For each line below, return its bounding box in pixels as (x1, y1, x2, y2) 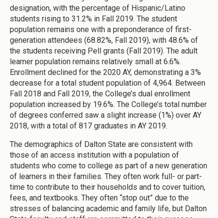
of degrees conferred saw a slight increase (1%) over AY (10, 110, 201, 120)
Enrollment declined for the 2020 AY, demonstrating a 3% (10, 67, 201, 77)
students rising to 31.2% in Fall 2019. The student (10, 14, 177, 23)
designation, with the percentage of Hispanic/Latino (10, 3, 185, 13)
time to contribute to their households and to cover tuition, (10, 182, 205, 192)
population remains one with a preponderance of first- (10, 24, 192, 34)
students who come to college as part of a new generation (10, 161, 207, 170)
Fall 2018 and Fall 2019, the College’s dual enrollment (10, 89, 190, 98)
